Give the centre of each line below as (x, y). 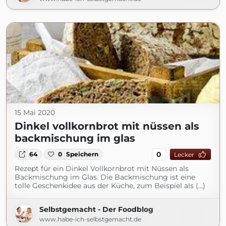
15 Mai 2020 (35, 112)
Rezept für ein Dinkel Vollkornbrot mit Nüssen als (102, 168)
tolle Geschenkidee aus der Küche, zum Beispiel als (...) (110, 186)
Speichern (82, 154)
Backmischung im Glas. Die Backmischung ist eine (105, 177)
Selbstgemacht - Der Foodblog (96, 209)
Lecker (184, 154)
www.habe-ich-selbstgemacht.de (90, 219)
